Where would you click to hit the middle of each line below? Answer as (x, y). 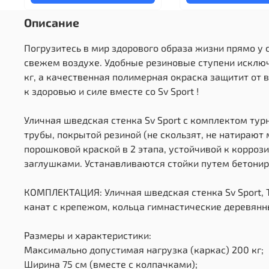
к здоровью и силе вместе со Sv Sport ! (111, 91)
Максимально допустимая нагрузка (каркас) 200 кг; (144, 249)
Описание (52, 22)
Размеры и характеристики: (88, 235)
